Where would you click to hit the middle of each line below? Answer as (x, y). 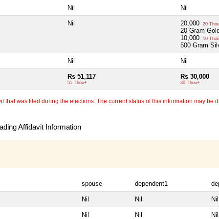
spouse (92, 183)
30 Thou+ (190, 83)
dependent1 (151, 183)
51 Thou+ (77, 83)
